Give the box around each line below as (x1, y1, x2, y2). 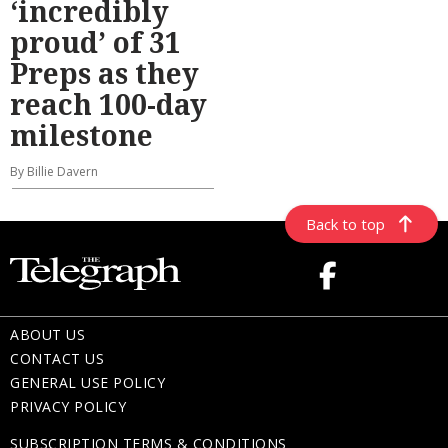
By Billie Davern (10, 163, 98, 181)
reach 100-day (10, 85, 207, 124)
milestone (10, 116, 153, 155)
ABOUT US (10, 325, 85, 345)
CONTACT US (10, 349, 104, 369)
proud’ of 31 (10, 23, 181, 62)
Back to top (306, 214, 386, 235)
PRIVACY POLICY (10, 397, 126, 417)
